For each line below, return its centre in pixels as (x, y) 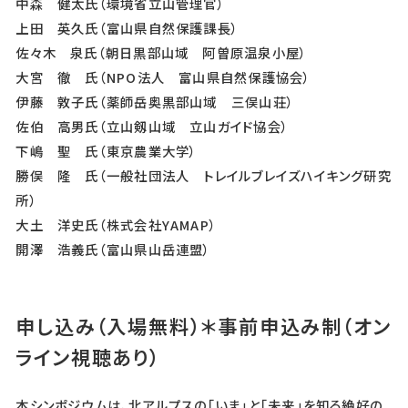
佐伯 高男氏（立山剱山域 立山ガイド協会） (153, 127)
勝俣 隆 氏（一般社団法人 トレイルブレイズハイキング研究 (204, 176)
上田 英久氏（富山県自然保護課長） (127, 28)
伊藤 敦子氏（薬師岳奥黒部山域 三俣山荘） (155, 102)
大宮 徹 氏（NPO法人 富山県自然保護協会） (163, 77)
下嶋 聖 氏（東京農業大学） (107, 151)
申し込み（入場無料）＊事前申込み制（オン (204, 326)
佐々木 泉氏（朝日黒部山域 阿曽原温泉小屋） (162, 53)
